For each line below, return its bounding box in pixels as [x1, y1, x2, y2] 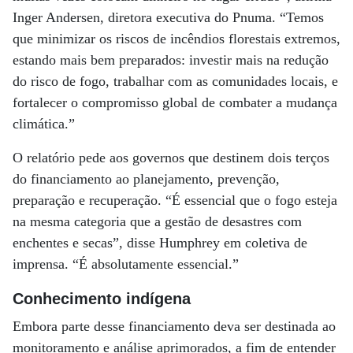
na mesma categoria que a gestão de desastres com [13, 214, 302, 229]
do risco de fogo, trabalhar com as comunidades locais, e [13, 73, 338, 89]
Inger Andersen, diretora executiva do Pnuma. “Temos [13, 9, 324, 25]
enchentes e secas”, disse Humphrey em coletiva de [13, 235, 307, 251]
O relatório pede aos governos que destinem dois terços [13, 150, 329, 165]
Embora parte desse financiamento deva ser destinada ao [13, 318, 336, 334]
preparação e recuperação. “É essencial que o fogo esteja [13, 192, 337, 208]
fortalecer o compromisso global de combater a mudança [13, 95, 337, 110]
